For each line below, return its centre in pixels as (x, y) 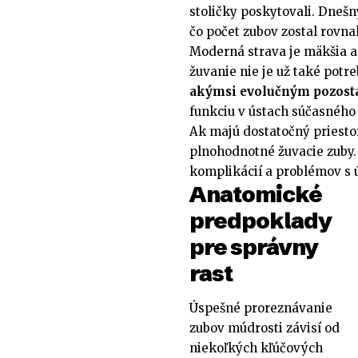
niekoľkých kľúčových (256, 348)
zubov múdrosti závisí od (265, 328)
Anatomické (256, 195)
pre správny (254, 247)
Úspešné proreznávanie (261, 308)
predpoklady (261, 221)
